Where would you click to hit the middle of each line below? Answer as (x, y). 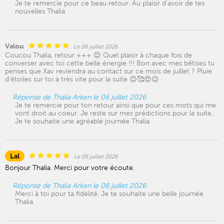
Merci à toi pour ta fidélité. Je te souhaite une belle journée (109, 193)
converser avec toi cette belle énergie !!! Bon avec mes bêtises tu (110, 63)
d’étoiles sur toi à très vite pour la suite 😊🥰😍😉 (82, 79)
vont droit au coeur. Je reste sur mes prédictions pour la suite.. (115, 113)
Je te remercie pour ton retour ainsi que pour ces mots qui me (115, 105)
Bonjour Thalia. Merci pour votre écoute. (70, 167)
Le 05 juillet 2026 (96, 156)
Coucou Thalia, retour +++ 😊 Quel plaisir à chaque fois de (98, 55)
